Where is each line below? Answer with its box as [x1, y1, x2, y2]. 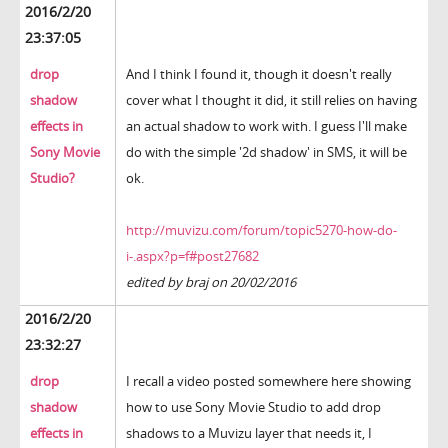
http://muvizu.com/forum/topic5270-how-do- [126, 221, 397, 240]
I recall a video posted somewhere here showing [126, 372, 411, 391]
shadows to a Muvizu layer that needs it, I [126, 424, 372, 443]
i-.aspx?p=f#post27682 [126, 247, 259, 266]
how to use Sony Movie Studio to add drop [126, 398, 381, 417]
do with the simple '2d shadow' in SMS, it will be [126, 143, 407, 162]
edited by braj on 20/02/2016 [126, 273, 296, 292]
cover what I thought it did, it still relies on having [126, 91, 417, 110]
